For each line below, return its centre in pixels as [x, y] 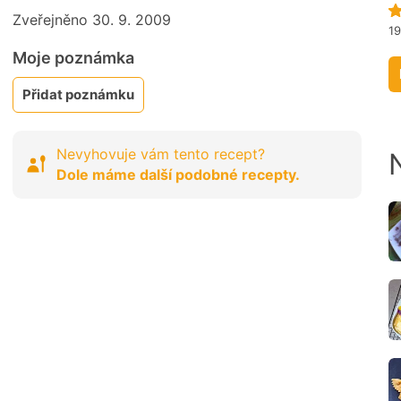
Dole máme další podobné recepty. [178, 175]
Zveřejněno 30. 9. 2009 [92, 20]
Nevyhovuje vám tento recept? [161, 154]
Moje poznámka [73, 58]
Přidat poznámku [78, 95]
